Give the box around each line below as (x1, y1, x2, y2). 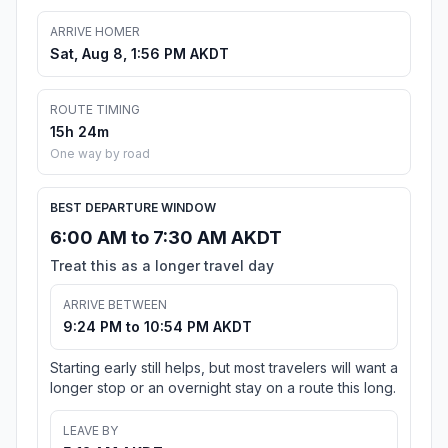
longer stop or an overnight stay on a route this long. (50, 379, 396, 397)
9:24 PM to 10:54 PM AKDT (63, 318, 252, 336)
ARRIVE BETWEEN (63, 297, 167, 313)
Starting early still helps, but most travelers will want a (50, 359, 398, 377)
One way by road (50, 146, 150, 162)
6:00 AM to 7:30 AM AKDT (50, 227, 282, 249)
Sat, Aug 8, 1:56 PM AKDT (50, 45, 229, 63)
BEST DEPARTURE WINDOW (50, 200, 216, 216)
